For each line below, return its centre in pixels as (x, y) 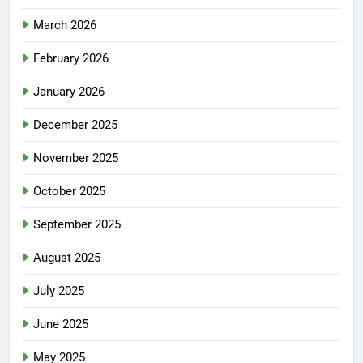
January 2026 (69, 91)
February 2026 (71, 58)
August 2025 (67, 257)
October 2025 (69, 191)
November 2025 (76, 158)
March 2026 (65, 25)
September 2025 (77, 224)
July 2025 (59, 290)
